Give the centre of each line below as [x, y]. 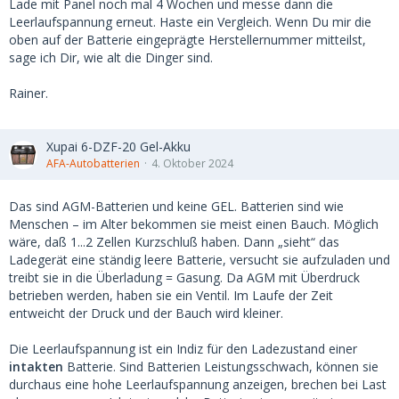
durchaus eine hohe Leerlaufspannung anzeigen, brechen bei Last [198, 385]
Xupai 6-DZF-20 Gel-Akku [118, 147]
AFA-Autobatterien [93, 164]
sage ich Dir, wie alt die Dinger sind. [111, 58]
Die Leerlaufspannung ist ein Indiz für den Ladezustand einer [183, 349]
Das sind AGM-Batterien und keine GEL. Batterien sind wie [176, 207]
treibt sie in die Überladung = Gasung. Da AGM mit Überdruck [184, 278]
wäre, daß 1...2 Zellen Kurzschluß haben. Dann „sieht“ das [174, 242]
